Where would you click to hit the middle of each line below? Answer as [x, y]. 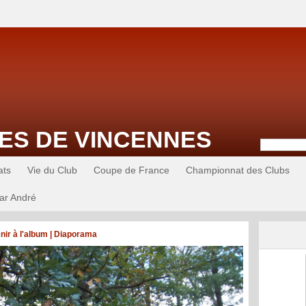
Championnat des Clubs [238, 170]
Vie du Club [52, 170]
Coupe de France [131, 170]
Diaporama [75, 235]
